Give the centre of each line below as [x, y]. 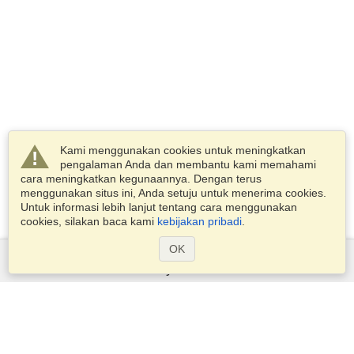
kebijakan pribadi [200, 221]
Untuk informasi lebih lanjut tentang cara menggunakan [159, 207]
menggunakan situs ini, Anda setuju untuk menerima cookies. [173, 193]
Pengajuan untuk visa [177, 305]
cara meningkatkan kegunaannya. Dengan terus [141, 179]
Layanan [177, 268]
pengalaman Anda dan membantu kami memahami [188, 164]
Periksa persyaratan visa [177, 340]
